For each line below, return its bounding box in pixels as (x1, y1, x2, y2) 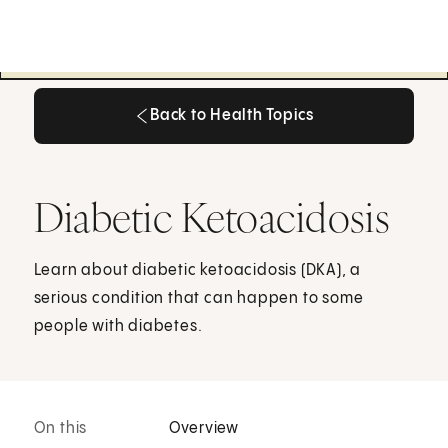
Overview (168, 420, 240, 438)
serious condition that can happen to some (33, 289, 364, 307)
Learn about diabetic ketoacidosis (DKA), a (33, 261, 362, 279)
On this (33, 420, 88, 438)
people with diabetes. (33, 317, 203, 335)
